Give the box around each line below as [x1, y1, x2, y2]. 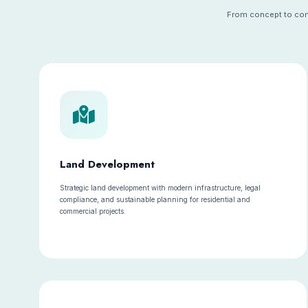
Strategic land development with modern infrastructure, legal [60, 184, 261, 192]
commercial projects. [60, 207, 126, 215]
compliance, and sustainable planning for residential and [60, 195, 250, 203]
